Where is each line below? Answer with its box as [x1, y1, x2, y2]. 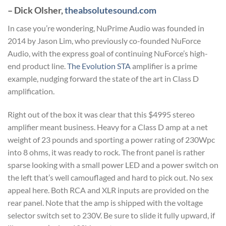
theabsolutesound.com [65, 5, 156, 16]
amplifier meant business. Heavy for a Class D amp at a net [8, 122, 208, 132]
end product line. [8, 61, 67, 71]
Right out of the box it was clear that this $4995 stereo [8, 109, 195, 119]
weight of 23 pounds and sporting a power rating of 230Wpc [8, 134, 215, 144]
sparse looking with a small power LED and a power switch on [8, 159, 218, 169]
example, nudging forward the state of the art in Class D [8, 74, 199, 83]
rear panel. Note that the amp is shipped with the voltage [8, 197, 203, 207]
